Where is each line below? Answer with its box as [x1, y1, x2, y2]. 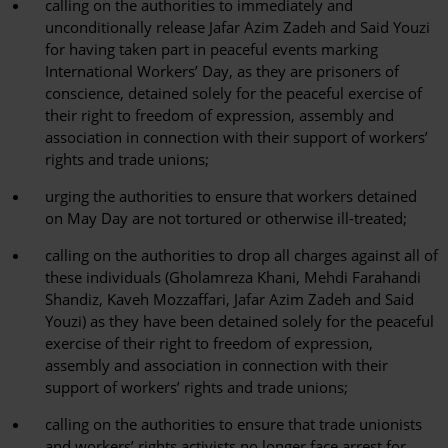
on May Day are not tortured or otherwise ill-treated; [45, 208, 407, 229]
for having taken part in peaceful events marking [45, 39, 378, 60]
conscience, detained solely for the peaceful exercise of [45, 83, 422, 104]
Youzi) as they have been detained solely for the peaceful [45, 311, 434, 332]
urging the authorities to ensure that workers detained [45, 186, 417, 207]
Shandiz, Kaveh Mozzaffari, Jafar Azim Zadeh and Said [45, 289, 414, 310]
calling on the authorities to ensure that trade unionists [45, 414, 422, 435]
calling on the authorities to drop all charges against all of [45, 245, 438, 266]
